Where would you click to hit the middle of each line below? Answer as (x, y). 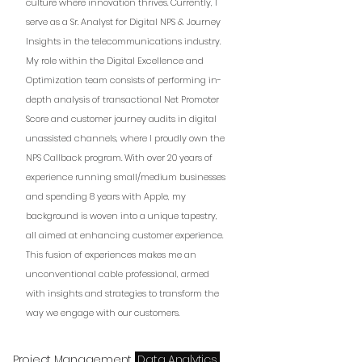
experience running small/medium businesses (126, 177)
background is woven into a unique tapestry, (122, 216)
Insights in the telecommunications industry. (123, 41)
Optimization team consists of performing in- (124, 80)
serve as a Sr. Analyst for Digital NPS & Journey (123, 22)
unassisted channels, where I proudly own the (125, 138)
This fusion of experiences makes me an (111, 255)
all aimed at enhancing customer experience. (124, 235)
